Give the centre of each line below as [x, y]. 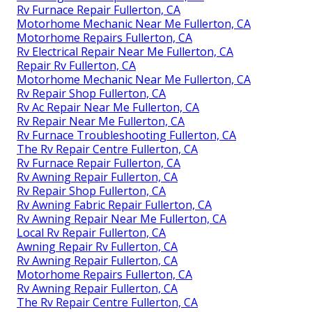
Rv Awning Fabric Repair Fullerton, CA [114, 205]
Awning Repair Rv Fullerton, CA [97, 247]
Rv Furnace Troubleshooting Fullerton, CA [126, 135]
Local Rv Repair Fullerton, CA [91, 233]
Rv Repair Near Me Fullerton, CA [101, 122]
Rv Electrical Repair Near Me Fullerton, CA [125, 52]
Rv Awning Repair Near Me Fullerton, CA [122, 219]
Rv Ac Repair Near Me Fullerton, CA [108, 108]
